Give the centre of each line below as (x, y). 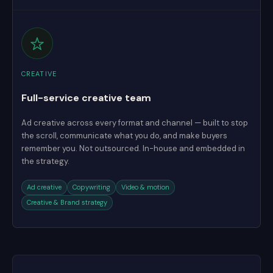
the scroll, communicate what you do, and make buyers (124, 136)
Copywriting (91, 187)
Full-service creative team (86, 98)
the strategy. (45, 161)
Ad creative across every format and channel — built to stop (135, 123)
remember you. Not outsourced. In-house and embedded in (133, 148)
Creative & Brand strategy (67, 202)
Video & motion (145, 187)
